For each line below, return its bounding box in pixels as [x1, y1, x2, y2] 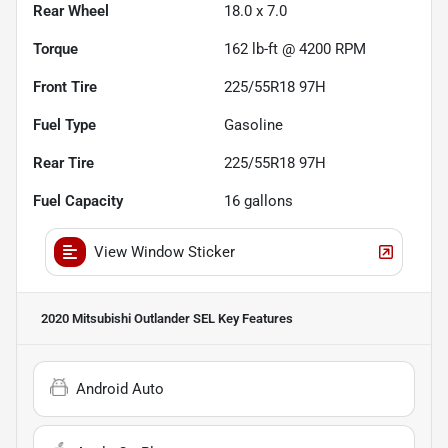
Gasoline [224, 115, 283, 134]
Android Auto [76, 379, 164, 398]
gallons [240, 191, 293, 210]
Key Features [215, 310, 293, 326]
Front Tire [33, 77, 97, 96]
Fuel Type [33, 115, 96, 134]
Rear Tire [33, 153, 94, 172]
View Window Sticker [94, 242, 235, 261]
